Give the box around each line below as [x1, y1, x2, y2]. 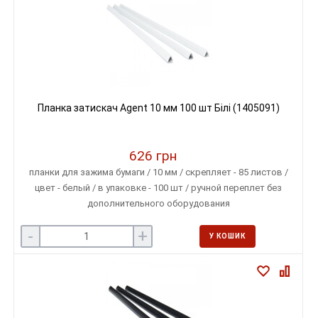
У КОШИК [209, 232, 246, 240]
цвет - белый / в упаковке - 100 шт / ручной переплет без [35, 182, 282, 193]
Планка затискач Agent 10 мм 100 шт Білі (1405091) [37, 102, 280, 114]
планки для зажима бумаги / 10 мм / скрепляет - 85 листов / [28, 167, 288, 177]
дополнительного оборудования [87, 198, 230, 209]
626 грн [129, 148, 177, 164]
